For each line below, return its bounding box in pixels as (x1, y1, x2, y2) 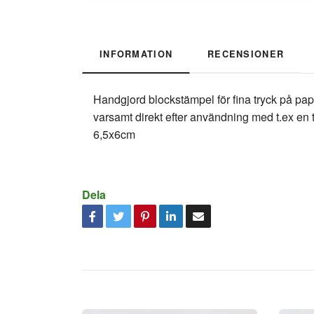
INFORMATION (100, 48, 173, 61)
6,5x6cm (93, 126, 135, 143)
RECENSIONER (207, 48, 285, 61)
